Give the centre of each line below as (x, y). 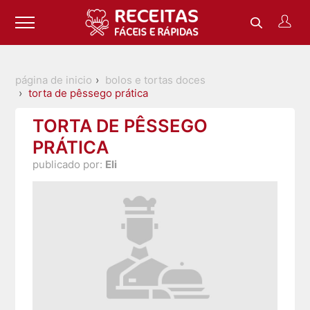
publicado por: (69, 165)
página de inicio (54, 80)
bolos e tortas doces (156, 80)
